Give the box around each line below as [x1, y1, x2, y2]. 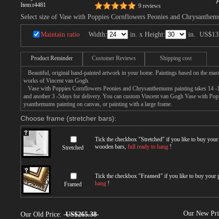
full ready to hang [128, 143, 168, 150]
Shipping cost [160, 55, 192, 62]
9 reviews [138, 2, 161, 9]
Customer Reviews [91, 55, 136, 62]
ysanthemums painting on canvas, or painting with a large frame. [23, 101, 172, 108]
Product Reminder [30, 55, 73, 62]
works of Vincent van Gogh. [23, 77, 89, 84]
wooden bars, [95, 143, 128, 150]
